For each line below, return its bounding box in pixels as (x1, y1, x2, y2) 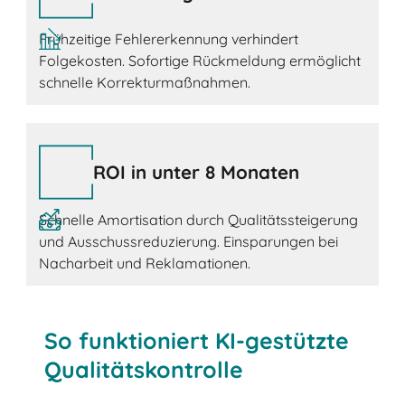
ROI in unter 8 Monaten (92, 160, 299, 184)
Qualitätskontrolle (44, 354, 244, 383)
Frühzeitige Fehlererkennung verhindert (38, 29, 298, 48)
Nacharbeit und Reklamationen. (38, 253, 250, 272)
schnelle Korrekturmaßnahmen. (38, 72, 250, 91)
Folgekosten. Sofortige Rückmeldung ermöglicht (38, 51, 361, 70)
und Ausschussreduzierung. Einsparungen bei (38, 231, 338, 250)
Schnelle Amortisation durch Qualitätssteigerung (38, 210, 358, 229)
